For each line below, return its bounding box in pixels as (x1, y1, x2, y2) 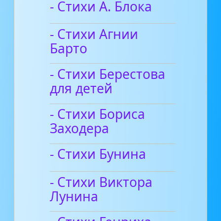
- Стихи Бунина (50, 145, 147, 163)
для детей (50, 79, 113, 98)
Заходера (50, 119, 110, 138)
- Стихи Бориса (50, 105, 146, 123)
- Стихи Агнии (50, 25, 139, 43)
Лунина (50, 187, 99, 205)
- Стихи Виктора (50, 173, 153, 191)
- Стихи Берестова (50, 65, 166, 83)
